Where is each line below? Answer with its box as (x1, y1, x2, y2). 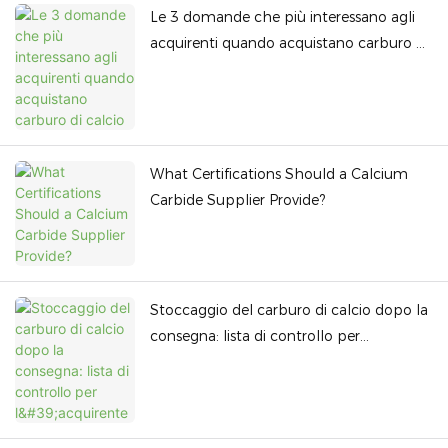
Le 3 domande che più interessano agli (150, 8, 415, 27)
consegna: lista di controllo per (150, 327, 360, 346)
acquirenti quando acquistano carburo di (150, 34, 428, 53)
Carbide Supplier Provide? (150, 191, 325, 210)
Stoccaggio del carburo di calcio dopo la (150, 301, 428, 320)
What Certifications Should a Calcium (150, 165, 408, 184)
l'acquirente (150, 353, 230, 372)
